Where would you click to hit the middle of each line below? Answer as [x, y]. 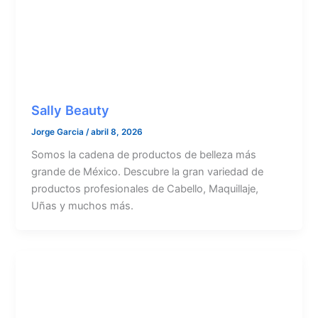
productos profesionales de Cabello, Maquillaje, [145, 189]
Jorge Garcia [59, 132]
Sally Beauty [71, 110]
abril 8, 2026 [117, 132]
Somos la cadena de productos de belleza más [144, 155]
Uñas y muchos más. [83, 206]
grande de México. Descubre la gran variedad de [148, 172]
